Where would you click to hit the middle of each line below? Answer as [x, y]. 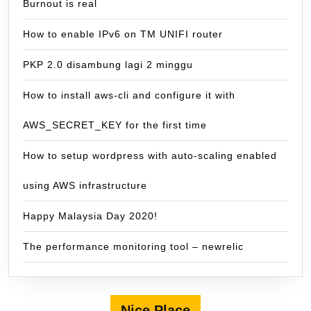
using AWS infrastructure [85, 186]
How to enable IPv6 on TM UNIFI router [123, 34]
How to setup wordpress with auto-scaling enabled [150, 156]
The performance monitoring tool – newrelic [133, 247]
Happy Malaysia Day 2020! [90, 216]
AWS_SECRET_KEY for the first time [115, 125]
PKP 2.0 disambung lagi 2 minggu [108, 65]
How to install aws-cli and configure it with [129, 95]
